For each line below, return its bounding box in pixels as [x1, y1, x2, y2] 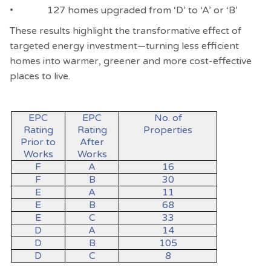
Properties [143, 123, 192, 136]
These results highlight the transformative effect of [10, 25, 241, 38]
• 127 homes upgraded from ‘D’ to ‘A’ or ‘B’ [10, 4, 238, 16]
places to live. [10, 70, 70, 83]
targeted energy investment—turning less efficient [10, 40, 239, 53]
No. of [154, 111, 182, 124]
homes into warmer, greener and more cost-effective [10, 55, 252, 68]
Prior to [21, 135, 56, 148]
